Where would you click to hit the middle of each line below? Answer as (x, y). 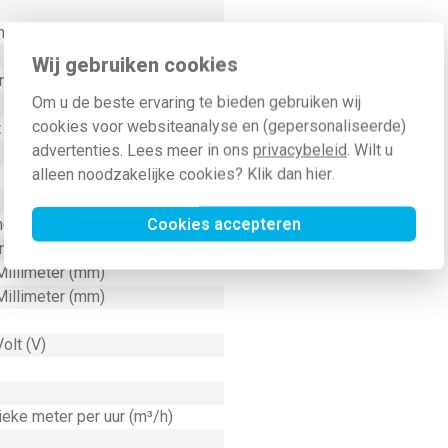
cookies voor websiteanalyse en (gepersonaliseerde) (219, 125)
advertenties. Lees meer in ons (142, 149)
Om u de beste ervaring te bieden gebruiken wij (196, 101)
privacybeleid (300, 149)
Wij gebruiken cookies (135, 64)
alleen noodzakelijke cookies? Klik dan (169, 173)
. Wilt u (370, 149)
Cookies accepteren (224, 223)
